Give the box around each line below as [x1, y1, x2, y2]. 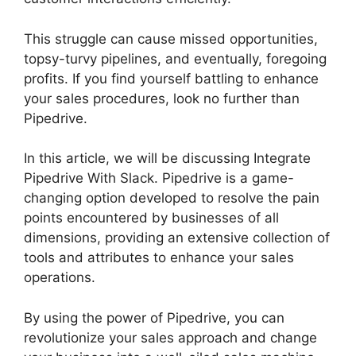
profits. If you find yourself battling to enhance [24, 70, 319, 87]
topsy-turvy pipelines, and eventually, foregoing [24, 50, 327, 67]
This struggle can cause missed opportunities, [24, 30, 318, 47]
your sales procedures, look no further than [24, 90, 300, 106]
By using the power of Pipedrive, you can [24, 309, 284, 326]
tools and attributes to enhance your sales [24, 250, 294, 265]
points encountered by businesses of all [24, 210, 279, 226]
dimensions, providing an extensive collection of [24, 230, 330, 246]
